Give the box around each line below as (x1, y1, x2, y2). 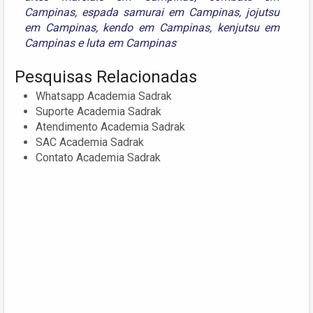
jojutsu (246, 5, 280, 19)
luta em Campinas (86, 36, 176, 50)
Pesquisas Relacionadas (15, 66, 197, 87)
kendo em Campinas (103, 20, 210, 34)
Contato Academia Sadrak (36, 150, 161, 164)
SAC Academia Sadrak (36, 135, 144, 149)
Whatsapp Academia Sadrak (36, 89, 172, 103)
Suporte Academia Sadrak (36, 104, 161, 118)
